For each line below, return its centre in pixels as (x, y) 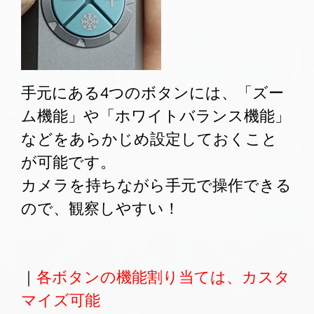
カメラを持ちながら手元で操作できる (156, 185)
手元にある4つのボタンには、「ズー (152, 93)
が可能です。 (68, 162)
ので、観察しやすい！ (100, 209)
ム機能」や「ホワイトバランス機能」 (156, 116)
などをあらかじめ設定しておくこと (149, 139)
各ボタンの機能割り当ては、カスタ (163, 277)
